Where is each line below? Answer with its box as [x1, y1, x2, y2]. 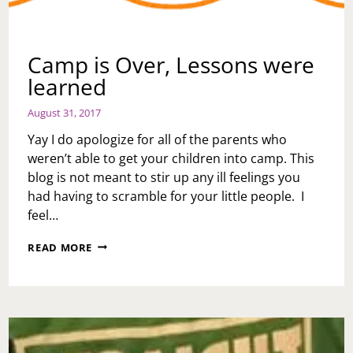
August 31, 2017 [28, 105, 102, 120]
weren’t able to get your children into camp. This [28, 149, 315, 167]
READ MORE [28, 240, 93, 255]
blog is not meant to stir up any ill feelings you [28, 168, 301, 186]
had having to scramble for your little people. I [28, 187, 305, 205]
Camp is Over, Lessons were [28, 49, 315, 80]
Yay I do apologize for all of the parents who [28, 130, 288, 148]
